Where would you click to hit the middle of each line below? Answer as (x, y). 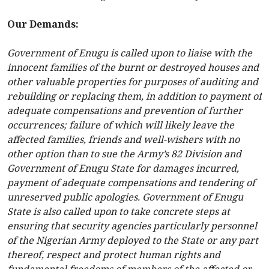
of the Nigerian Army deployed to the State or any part (133, 240)
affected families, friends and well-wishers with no (123, 140)
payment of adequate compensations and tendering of (131, 183)
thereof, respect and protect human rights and (114, 255)
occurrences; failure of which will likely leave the (121, 125)
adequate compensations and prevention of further (125, 111)
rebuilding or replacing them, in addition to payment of (134, 96)
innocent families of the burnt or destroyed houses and (133, 68)
